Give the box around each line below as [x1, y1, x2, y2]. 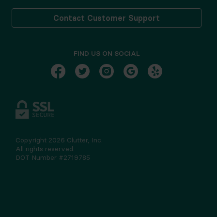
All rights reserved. [15, 144, 75, 153]
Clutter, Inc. [65, 136, 103, 144]
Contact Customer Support [53, 13, 160, 23]
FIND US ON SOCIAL [73, 49, 140, 58]
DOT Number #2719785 [15, 153, 90, 162]
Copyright [15, 136, 48, 144]
